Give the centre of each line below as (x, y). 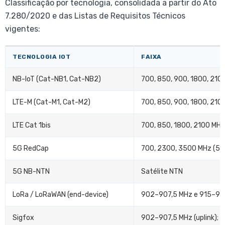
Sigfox (23, 218)
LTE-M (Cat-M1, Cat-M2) (51, 102)
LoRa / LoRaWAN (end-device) (61, 195)
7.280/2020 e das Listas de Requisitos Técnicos (95, 16)
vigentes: (23, 29)
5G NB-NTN (31, 172)
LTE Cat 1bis (32, 126)
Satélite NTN (162, 172)
